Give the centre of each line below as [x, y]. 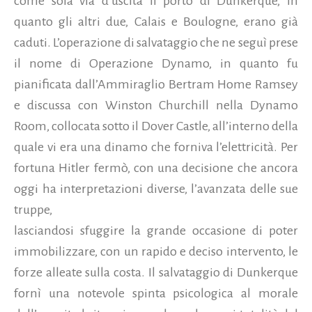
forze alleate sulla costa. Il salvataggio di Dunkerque [156, 273]
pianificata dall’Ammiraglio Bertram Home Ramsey [156, 85]
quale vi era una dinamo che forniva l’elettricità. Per [156, 147]
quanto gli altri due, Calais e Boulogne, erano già [156, 22]
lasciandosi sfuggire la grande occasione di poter [156, 231]
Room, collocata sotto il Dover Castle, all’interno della [156, 126]
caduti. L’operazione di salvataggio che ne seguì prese [156, 43]
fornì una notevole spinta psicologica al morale [156, 294]
